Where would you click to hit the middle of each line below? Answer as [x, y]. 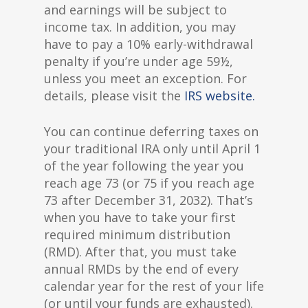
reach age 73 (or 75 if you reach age [149, 183]
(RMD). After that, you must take [140, 252]
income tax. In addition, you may [140, 27]
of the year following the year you [144, 166]
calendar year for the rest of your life [154, 286]
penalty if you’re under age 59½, [139, 61]
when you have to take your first [140, 217]
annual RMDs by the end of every [141, 269]
